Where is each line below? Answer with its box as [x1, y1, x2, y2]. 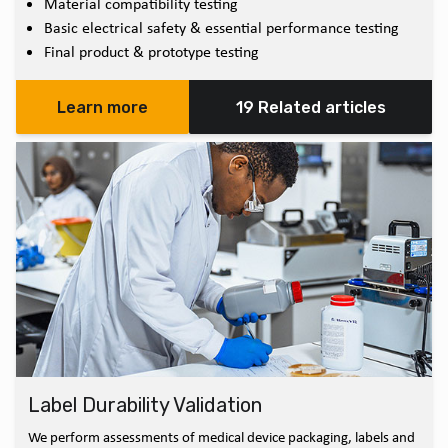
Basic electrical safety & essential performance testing [44, 17, 399, 39]
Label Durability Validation [28, 393, 262, 418]
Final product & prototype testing [44, 41, 259, 63]
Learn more [57, 98, 149, 118]
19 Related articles [235, 98, 386, 118]
